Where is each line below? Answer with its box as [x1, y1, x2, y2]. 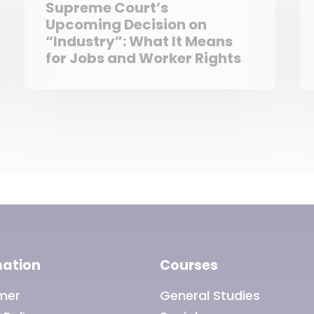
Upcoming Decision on [45, 14, 207, 34]
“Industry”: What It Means [45, 31, 233, 51]
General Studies [159, 287, 260, 304]
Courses [159, 256, 218, 275]
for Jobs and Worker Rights [45, 48, 241, 68]
